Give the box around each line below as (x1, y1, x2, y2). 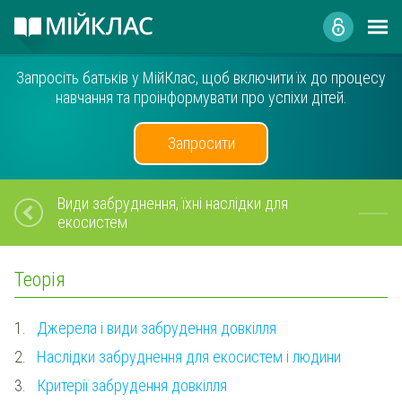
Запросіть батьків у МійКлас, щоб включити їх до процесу (16, 68, 386, 87)
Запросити (167, 134, 235, 153)
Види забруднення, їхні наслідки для (57, 194, 288, 213)
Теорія (14, 267, 66, 292)
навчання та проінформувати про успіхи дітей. (55, 88, 347, 107)
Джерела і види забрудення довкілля (36, 318, 276, 337)
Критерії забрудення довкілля (36, 375, 227, 395)
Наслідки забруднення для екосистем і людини (36, 346, 341, 366)
